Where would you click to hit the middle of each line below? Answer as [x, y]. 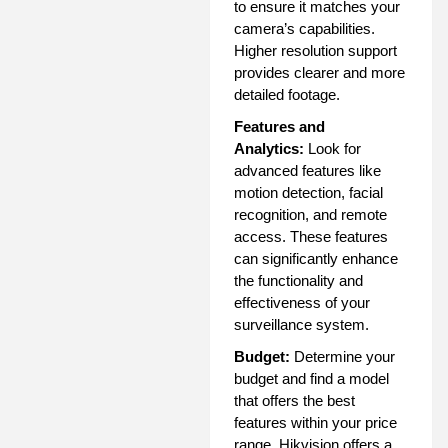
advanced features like [307, 170]
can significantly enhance [316, 258]
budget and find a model [311, 378]
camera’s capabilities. [304, 28]
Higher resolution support [315, 50]
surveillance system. [301, 324]
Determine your [342, 356]
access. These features [311, 236]
